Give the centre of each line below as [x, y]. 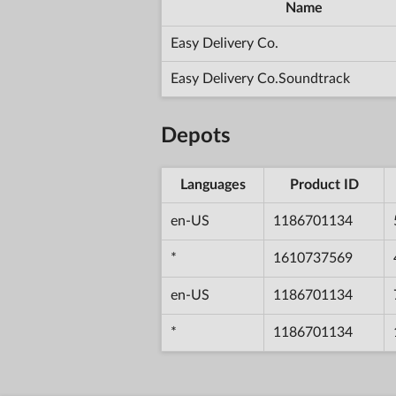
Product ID [324, 184]
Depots [196, 136]
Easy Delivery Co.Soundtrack [260, 78]
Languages [213, 184]
